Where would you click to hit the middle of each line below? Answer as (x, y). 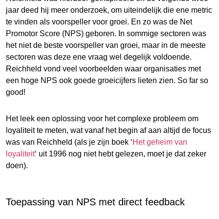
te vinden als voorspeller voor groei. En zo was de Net (99, 22)
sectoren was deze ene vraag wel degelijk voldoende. (99, 57)
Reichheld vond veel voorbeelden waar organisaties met (103, 68)
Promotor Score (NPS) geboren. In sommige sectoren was (106, 33)
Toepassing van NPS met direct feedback (95, 202)
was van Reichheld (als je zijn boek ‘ (69, 142)
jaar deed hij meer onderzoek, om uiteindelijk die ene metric (109, 10)
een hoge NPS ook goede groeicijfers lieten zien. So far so (107, 80)
